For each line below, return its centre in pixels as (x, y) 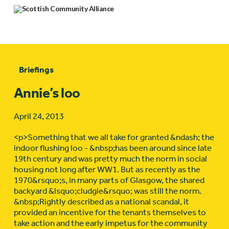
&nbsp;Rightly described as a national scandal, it (101, 202)
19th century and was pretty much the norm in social (110, 159)
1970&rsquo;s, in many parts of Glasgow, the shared (109, 180)
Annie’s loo (47, 93)
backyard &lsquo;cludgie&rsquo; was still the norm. (107, 191)
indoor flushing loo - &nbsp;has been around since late (112, 148)
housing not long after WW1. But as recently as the (107, 169)
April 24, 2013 (39, 116)
